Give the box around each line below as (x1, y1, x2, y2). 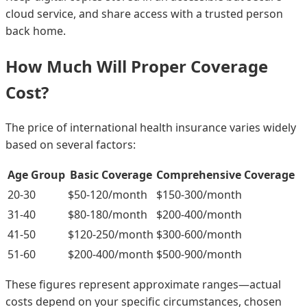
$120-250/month (68, 226, 153, 242)
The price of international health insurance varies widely (5, 119, 296, 135)
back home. (5, 23, 66, 38)
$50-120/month (68, 186, 147, 202)
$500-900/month (156, 246, 242, 262)
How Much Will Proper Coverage (5, 54, 268, 77)
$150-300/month (156, 186, 242, 202)
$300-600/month (156, 226, 242, 242)
